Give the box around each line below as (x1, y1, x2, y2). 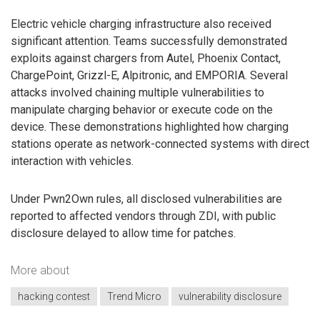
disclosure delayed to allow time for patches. (11, 226, 236, 241)
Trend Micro (107, 291, 161, 303)
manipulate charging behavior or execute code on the (11, 103, 273, 117)
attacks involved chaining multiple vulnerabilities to (11, 86, 264, 100)
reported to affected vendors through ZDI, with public (11, 209, 276, 224)
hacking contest (18, 291, 90, 303)
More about (11, 263, 69, 277)
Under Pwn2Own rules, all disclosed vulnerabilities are (11, 192, 282, 206)
